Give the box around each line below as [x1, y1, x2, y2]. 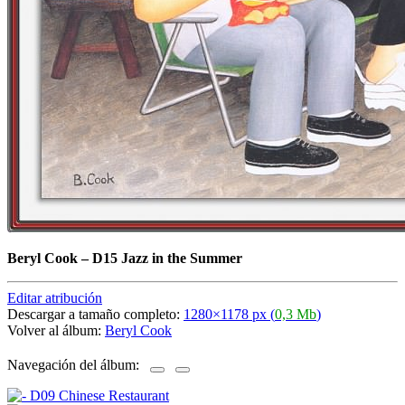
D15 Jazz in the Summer [92, 250, 242, 266]
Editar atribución [7, 289, 102, 306]
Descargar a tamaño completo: [7, 306, 184, 322]
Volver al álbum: [7, 322, 105, 338]
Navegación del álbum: [7, 357, 150, 373]
